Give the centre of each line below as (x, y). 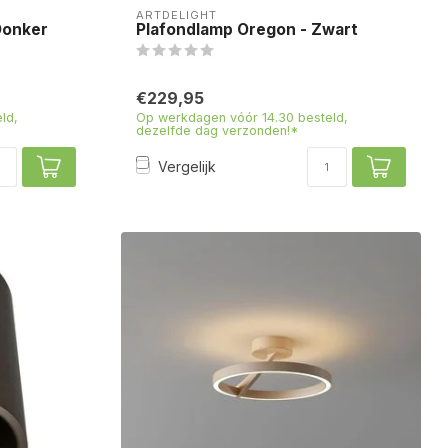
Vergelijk (187, 167)
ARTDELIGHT (176, 14)
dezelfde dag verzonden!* (217, 130)
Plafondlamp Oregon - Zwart (247, 29)
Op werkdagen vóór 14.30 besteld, (242, 117)
